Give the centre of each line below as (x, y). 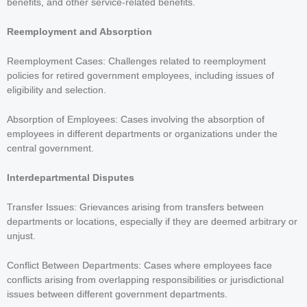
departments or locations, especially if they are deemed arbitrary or (152, 221)
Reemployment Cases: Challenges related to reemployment (136, 62)
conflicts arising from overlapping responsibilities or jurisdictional (145, 280)
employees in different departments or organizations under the (142, 134)
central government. (50, 149)
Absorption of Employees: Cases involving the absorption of (136, 120)
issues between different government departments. (117, 294)
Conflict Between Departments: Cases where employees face (139, 265)
